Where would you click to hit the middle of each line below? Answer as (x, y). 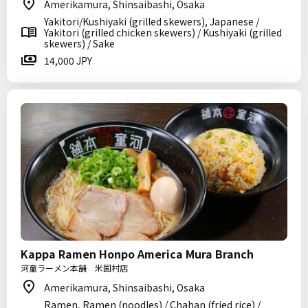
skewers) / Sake (79, 43)
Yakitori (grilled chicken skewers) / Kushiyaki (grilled (163, 32)
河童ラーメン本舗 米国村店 (74, 268)
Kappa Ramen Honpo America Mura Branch (137, 254)
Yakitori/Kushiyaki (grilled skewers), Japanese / (152, 21)
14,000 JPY (68, 60)
